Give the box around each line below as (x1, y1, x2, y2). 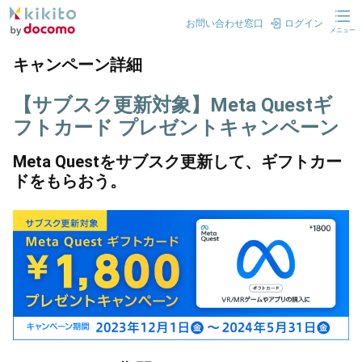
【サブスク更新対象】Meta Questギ (13, 94, 333, 116)
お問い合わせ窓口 (186, 18, 263, 29)
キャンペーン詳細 (13, 55, 142, 74)
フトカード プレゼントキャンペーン (13, 116, 339, 139)
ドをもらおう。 (13, 171, 126, 191)
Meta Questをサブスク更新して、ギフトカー (13, 152, 342, 171)
